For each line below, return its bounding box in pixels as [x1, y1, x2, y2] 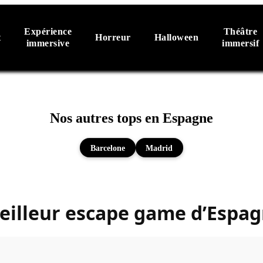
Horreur [95, 32, 131, 42]
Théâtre [223, 26, 258, 36]
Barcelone [90, 143, 125, 153]
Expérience [24, 26, 72, 36]
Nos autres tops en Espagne [50, 110, 213, 126]
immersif [222, 38, 259, 48]
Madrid [146, 143, 173, 153]
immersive [26, 38, 70, 48]
